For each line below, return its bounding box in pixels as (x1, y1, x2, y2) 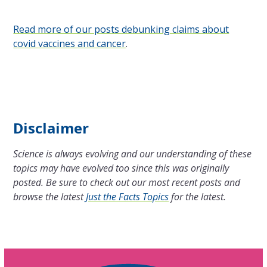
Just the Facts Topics (86, 190, 169, 204)
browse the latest (13, 190, 86, 204)
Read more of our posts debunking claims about (13, 23, 229, 36)
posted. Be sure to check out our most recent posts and (13, 176, 241, 190)
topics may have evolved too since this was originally (13, 162, 229, 175)
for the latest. (169, 190, 226, 204)
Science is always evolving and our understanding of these (13, 147, 252, 161)
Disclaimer (13, 118, 89, 138)
